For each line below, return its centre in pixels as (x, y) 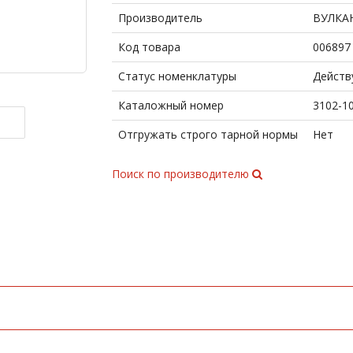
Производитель (160, 18)
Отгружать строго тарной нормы (208, 134)
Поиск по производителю (182, 174)
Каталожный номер (171, 105)
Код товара (149, 47)
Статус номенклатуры (177, 76)
